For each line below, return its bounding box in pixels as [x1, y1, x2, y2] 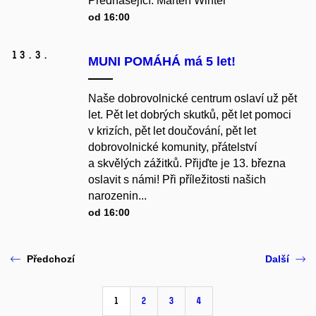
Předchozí [27, 253, 75, 265]
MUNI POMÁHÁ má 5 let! [88, 54, 236, 69]
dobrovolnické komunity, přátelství [88, 141, 257, 154]
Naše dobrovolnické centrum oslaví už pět [88, 92, 297, 105]
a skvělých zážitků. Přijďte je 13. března [88, 157, 286, 170]
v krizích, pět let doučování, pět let [88, 125, 256, 138]
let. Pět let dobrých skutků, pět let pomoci [88, 109, 291, 121]
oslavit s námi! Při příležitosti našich [88, 174, 266, 186]
